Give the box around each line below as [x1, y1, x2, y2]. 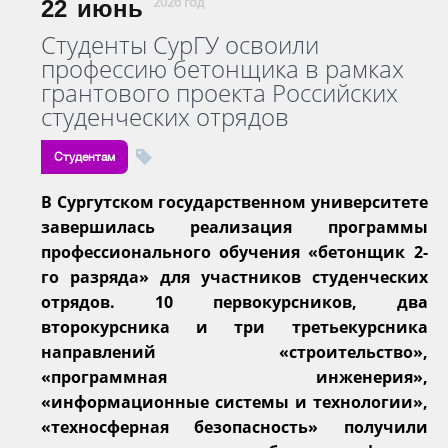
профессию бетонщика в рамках [41, 51, 404, 85]
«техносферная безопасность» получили [41, 415, 428, 438]
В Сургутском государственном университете [41, 190, 428, 213]
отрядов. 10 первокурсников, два [41, 290, 428, 313]
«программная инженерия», [41, 365, 428, 388]
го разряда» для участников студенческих [41, 265, 428, 288]
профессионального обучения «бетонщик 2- [41, 240, 428, 263]
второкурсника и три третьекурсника [41, 315, 428, 338]
